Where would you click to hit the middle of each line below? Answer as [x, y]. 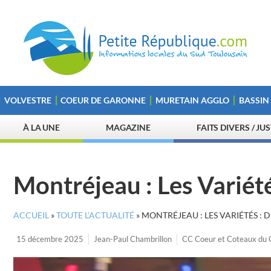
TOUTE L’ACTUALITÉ [95, 215]
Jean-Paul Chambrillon [133, 239]
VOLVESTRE [28, 100]
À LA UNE [41, 127]
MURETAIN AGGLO [192, 100]
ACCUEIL [31, 215]
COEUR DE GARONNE [103, 100]
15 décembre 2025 [50, 239]
